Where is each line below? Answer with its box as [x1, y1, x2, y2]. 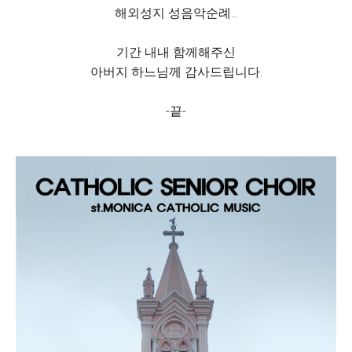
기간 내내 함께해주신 [116, 44, 236, 60]
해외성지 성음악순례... [114, 5, 238, 20]
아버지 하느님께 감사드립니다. [90, 64, 262, 79]
